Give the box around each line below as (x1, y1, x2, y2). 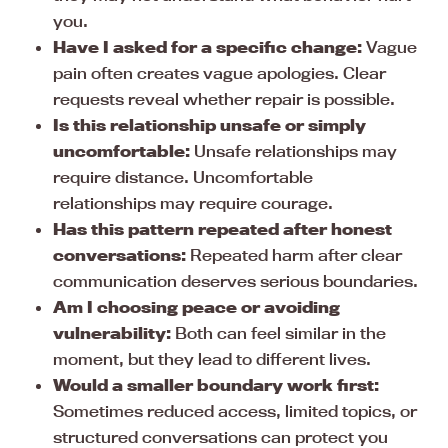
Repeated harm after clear (186, 245, 402, 266)
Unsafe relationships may (190, 141, 397, 162)
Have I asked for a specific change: (53, 37, 362, 58)
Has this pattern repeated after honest (53, 219, 392, 240)
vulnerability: (53, 323, 171, 344)
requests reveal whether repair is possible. (53, 89, 395, 110)
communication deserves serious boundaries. (53, 271, 418, 292)
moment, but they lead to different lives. (53, 349, 371, 370)
